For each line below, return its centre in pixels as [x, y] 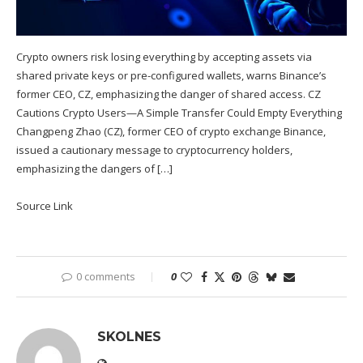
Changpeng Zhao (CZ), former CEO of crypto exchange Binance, [171, 132]
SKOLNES [129, 337]
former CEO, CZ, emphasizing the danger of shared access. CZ [169, 94]
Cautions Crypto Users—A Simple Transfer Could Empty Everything [179, 113]
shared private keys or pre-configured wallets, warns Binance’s [171, 76]
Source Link [45, 206]
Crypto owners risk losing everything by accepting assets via [164, 57]
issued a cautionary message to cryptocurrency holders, [154, 150]
